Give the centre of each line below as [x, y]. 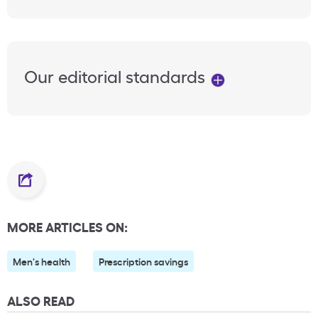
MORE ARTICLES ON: [67, 226]
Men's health [42, 261]
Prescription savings [143, 261]
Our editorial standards [117, 76]
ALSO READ [41, 300]
